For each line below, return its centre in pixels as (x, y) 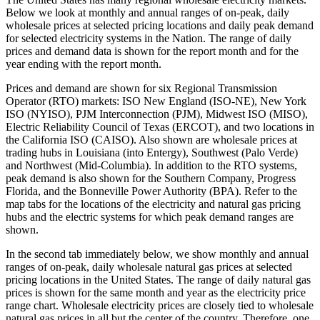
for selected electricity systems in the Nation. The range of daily (149, 38)
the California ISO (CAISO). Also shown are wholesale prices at (151, 139)
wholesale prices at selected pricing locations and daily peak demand (160, 25)
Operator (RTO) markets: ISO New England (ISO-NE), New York (156, 101)
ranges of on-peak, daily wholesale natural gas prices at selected (149, 266)
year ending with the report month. (84, 64)
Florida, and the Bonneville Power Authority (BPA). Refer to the (151, 191)
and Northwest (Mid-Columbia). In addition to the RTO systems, (151, 165)
